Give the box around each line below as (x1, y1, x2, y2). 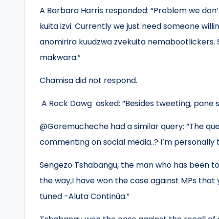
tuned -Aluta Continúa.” (40, 191, 130, 202)
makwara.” (40, 52, 81, 63)
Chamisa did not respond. (40, 75, 137, 86)
